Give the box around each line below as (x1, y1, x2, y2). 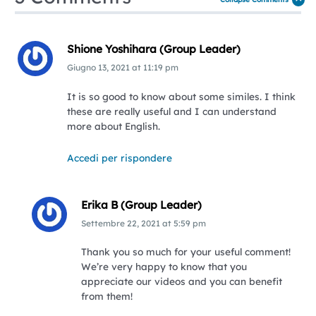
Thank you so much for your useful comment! (80, 245, 291, 258)
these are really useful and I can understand (66, 104, 276, 117)
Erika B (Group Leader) (80, 198, 202, 212)
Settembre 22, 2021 (80, 218, 160, 229)
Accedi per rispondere (66, 151, 172, 164)
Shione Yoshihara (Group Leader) (66, 42, 241, 56)
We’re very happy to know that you (80, 260, 247, 273)
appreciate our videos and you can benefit (80, 275, 282, 288)
